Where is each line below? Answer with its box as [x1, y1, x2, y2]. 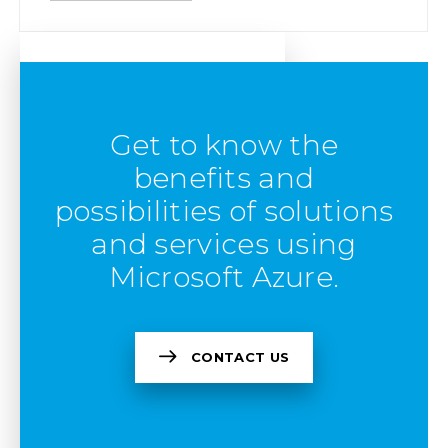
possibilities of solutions [54, 194, 394, 228]
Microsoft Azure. [108, 260, 340, 294]
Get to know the [109, 128, 339, 162]
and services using [91, 227, 357, 261]
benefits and [133, 161, 315, 195]
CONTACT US [191, 348, 290, 365]
